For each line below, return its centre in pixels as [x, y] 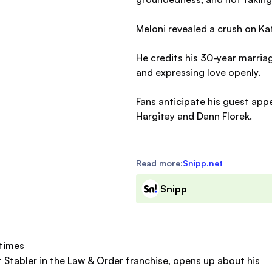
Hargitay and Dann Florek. [194, 116]
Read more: [159, 163]
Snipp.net [203, 163]
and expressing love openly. [198, 72]
